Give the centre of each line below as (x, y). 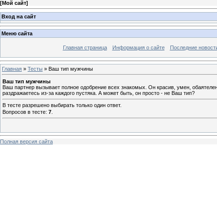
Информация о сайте (138, 48)
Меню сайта (17, 34)
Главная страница (85, 48)
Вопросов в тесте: (25, 112)
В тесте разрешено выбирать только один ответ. (62, 105)
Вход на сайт (19, 16)
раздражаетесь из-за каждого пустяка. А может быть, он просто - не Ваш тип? (99, 93)
